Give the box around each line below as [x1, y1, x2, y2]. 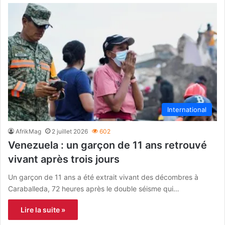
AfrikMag [16, 127, 41, 135]
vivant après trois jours [8, 153, 120, 165]
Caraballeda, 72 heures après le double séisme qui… [8, 184, 179, 193]
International [167, 105, 206, 114]
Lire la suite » [21, 205, 65, 214]
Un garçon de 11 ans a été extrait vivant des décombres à [8, 172, 198, 181]
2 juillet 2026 [52, 127, 88, 135]
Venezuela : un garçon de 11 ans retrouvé [8, 139, 207, 151]
